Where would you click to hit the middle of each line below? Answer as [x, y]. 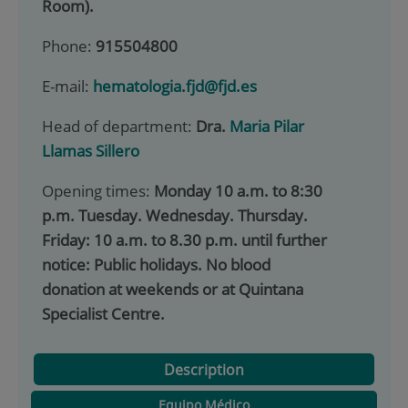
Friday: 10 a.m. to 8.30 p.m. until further [184, 240]
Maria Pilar [266, 126]
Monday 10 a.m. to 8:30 [238, 190]
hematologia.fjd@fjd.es [174, 86]
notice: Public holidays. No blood [156, 264]
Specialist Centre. [103, 313]
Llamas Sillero [90, 150]
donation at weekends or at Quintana [172, 289]
